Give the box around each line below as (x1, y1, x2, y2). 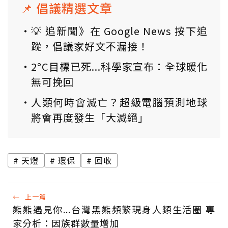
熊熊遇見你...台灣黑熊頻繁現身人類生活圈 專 (13, 202, 215, 216)
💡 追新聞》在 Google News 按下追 (31, 23, 208, 38)
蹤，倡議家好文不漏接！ (31, 38, 149, 53)
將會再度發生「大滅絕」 (31, 109, 149, 125)
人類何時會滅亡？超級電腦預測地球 (31, 94, 208, 109)
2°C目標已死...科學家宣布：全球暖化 (31, 59, 208, 74)
